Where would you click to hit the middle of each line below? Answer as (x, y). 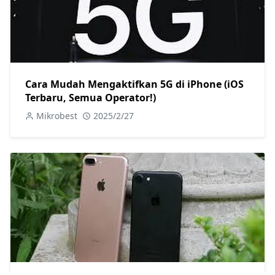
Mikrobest (57, 116)
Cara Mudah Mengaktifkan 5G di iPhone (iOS (134, 84)
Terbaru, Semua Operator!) (91, 98)
